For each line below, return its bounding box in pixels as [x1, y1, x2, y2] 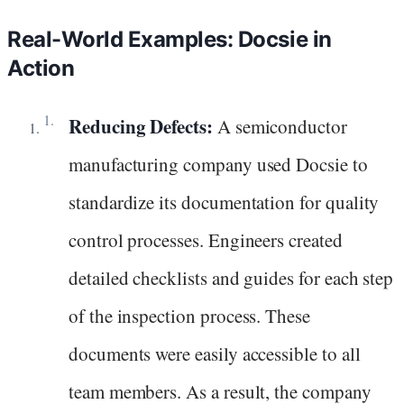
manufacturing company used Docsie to [69, 151, 368, 177]
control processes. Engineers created [69, 226, 343, 252]
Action [7, 55, 75, 82]
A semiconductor [212, 113, 347, 139]
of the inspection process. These [69, 302, 310, 328]
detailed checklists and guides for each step [69, 264, 394, 290]
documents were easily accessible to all [69, 340, 361, 366]
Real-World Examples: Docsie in [7, 26, 332, 53]
